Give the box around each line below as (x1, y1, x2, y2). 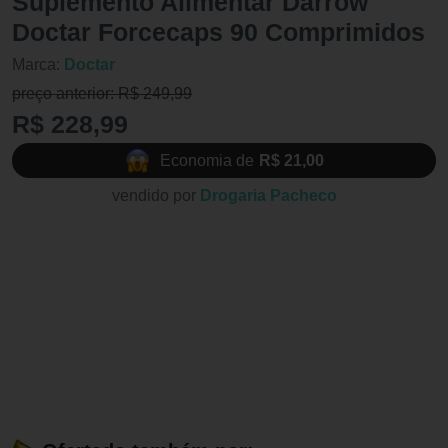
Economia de (159, 151, 254, 169)
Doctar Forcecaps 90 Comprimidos (12, 18, 425, 47)
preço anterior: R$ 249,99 (12, 85, 192, 103)
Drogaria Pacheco (199, 187, 337, 205)
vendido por (111, 187, 200, 205)
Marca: (12, 56, 64, 74)
